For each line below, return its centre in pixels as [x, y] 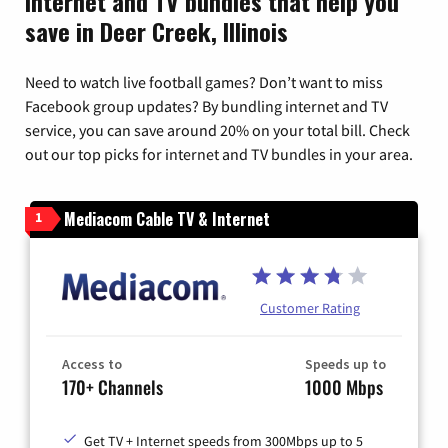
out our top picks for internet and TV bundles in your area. [219, 153]
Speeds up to [345, 363]
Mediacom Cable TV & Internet [167, 218]
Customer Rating [310, 307]
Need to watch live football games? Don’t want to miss [204, 81]
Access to [92, 363]
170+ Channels [112, 386]
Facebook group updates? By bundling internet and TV [206, 105]
